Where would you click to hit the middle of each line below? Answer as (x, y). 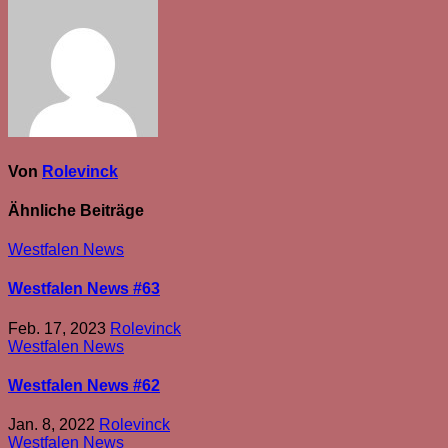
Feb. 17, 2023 (59, 328)
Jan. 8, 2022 (53, 425)
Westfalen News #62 (84, 385)
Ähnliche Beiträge (76, 210)
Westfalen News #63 (84, 289)
